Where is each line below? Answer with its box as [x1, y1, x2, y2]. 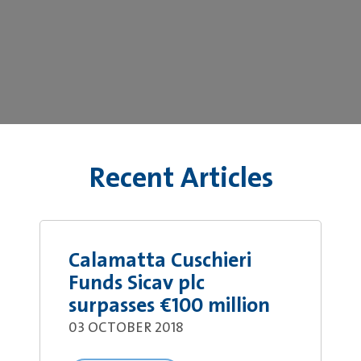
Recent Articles [88, 165, 273, 194]
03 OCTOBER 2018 [68, 321, 184, 336]
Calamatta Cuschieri [68, 251, 251, 272]
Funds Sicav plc [68, 273, 205, 295]
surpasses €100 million [68, 296, 270, 317]
